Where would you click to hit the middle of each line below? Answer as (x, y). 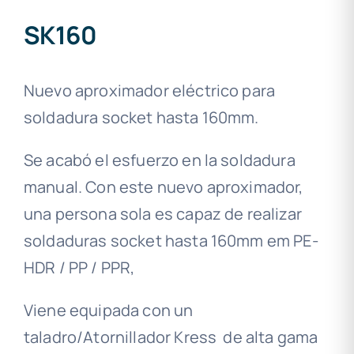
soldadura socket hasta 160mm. (141, 118)
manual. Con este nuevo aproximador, (164, 187)
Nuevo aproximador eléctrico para (150, 91)
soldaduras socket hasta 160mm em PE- (171, 241)
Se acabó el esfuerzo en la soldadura (160, 160)
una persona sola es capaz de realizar (163, 214)
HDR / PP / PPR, (79, 268)
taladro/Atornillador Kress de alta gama (171, 337)
